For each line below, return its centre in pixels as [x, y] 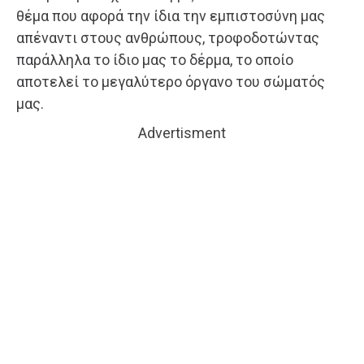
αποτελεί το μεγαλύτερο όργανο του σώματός [171, 81]
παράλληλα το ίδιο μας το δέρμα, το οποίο [155, 59]
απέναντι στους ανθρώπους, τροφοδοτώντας [168, 37]
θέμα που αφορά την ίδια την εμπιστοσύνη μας [171, 15]
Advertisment [182, 132]
